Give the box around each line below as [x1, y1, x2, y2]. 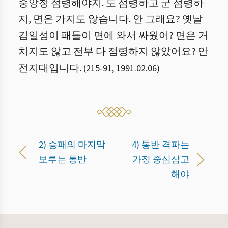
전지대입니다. [18, 61, 81, 75]
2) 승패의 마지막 [39, 138, 105, 151]
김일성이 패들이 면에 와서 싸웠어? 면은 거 [18, 28, 208, 43]
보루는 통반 [39, 153, 87, 166]
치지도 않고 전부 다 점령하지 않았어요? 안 [18, 45, 208, 59]
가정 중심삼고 [132, 153, 189, 166]
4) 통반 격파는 [132, 138, 189, 151]
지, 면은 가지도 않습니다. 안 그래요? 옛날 [18, 12, 203, 26]
